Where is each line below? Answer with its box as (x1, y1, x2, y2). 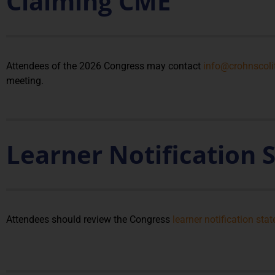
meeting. (6, 75, 46, 87)
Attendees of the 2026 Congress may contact (6, 60, 203, 72)
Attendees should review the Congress (6, 214, 172, 226)
